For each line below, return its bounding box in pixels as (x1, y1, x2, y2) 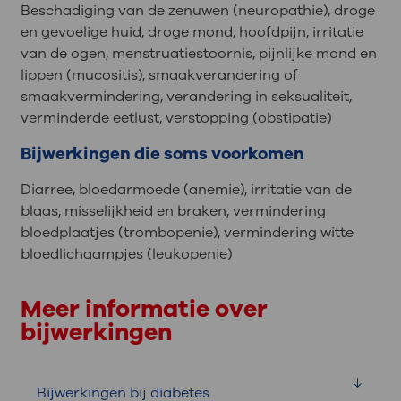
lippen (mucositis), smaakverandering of (20, 65, 298, 86)
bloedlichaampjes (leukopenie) (20, 244, 233, 265)
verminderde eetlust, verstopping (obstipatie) (20, 108, 332, 129)
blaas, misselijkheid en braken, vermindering (20, 201, 326, 222)
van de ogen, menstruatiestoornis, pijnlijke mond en (20, 44, 377, 64)
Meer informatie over (20, 293, 268, 326)
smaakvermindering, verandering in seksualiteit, (20, 87, 352, 107)
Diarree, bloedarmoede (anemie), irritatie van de (20, 180, 352, 200)
